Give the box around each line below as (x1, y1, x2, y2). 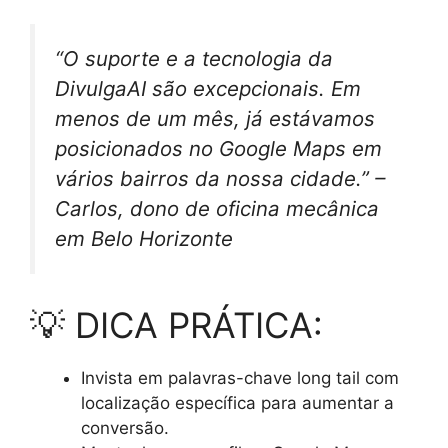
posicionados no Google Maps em (55, 135, 382, 161)
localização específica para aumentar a (81, 393, 394, 414)
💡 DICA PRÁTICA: (30, 304, 323, 347)
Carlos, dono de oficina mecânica (55, 195, 379, 221)
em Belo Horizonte (55, 225, 233, 251)
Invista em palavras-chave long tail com (81, 368, 399, 389)
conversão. (81, 418, 169, 439)
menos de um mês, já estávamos (55, 105, 375, 131)
